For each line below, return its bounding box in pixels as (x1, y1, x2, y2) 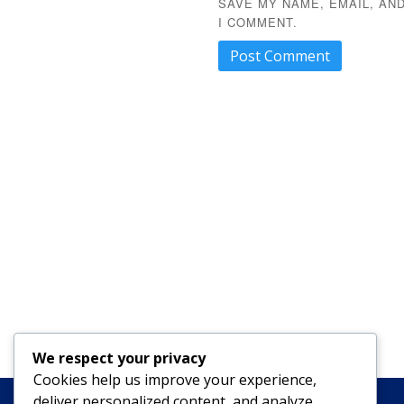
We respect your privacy (32, 348, 206, 369)
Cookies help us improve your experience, (33, 370, 317, 390)
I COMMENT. (218, 14, 298, 31)
